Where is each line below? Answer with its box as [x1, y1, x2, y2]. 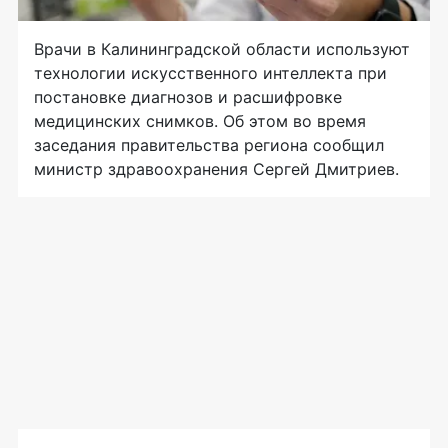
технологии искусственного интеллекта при [34, 63, 387, 84]
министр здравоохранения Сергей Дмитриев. [34, 159, 399, 180]
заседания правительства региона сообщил [34, 135, 384, 156]
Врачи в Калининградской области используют [34, 39, 410, 60]
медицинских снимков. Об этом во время [34, 111, 366, 132]
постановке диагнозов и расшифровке [34, 87, 342, 108]
